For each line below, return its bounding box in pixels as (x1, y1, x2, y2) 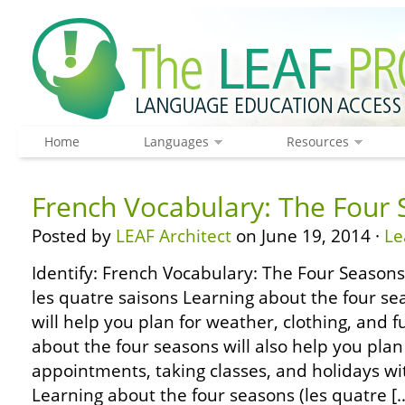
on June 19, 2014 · (231, 224, 384, 248)
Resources (286, 133, 349, 150)
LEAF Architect (116, 224, 231, 248)
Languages (143, 133, 209, 150)
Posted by (32, 224, 116, 248)
